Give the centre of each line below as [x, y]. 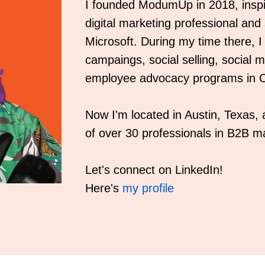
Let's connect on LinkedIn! [154, 169]
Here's [104, 188]
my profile [148, 188]
